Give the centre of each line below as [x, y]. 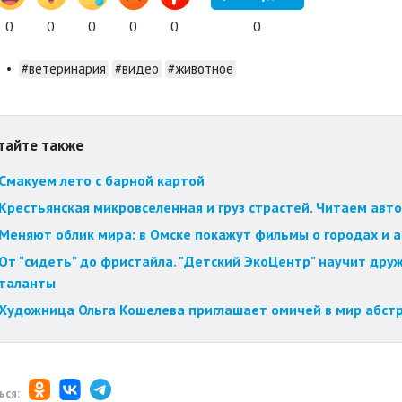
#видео [136, 69]
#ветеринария [63, 69]
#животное [200, 69]
